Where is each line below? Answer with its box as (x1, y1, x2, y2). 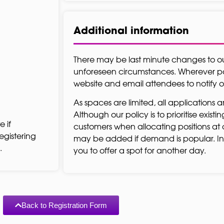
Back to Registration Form (21, 201, 107, 210)
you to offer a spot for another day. (73, 144, 206, 156)
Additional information (73, 26, 189, 36)
